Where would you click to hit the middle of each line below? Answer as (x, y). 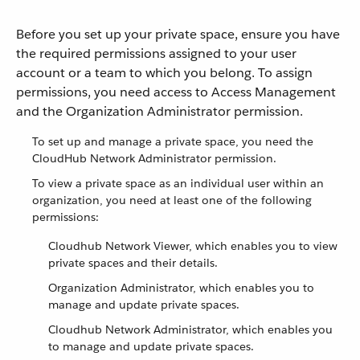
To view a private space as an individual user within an (178, 183)
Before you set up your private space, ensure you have (178, 34)
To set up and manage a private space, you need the (173, 141)
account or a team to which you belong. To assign (164, 73)
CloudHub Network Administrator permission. (154, 158)
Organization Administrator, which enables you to (181, 288)
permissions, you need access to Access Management (176, 92)
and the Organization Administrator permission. (160, 111)
